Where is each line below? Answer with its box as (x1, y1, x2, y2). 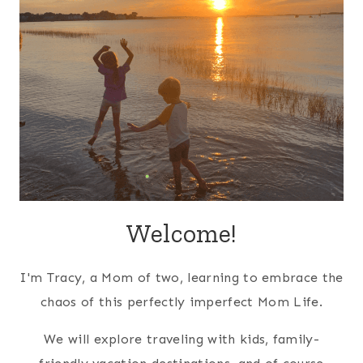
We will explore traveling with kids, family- (43, 331, 320, 347)
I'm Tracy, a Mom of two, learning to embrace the (19, 269, 344, 285)
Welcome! (126, 217, 237, 249)
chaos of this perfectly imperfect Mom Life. (41, 293, 322, 310)
